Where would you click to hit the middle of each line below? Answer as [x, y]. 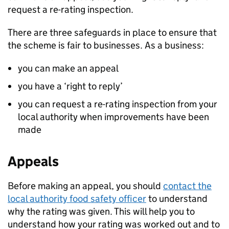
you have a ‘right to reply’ [70, 86]
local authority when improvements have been [113, 117]
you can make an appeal [68, 68]
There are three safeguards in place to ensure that [112, 32]
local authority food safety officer [77, 198]
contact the [187, 186]
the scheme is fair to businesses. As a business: [106, 45]
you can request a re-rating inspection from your [118, 104]
